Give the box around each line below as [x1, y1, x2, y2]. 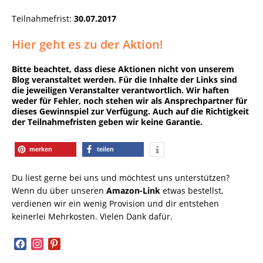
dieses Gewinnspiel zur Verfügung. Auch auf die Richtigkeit [12, 105, 249, 117]
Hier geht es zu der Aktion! [12, 36, 163, 52]
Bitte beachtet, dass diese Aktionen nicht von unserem [12, 63, 234, 75]
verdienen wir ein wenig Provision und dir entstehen [12, 197, 219, 209]
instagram [31, 237, 70, 248]
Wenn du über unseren [12, 184, 106, 196]
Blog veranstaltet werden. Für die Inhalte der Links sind [12, 73, 237, 85]
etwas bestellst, [160, 184, 223, 196]
